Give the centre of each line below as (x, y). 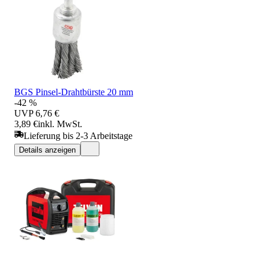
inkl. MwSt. (60, 124)
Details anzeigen (47, 150)
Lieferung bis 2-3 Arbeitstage (78, 135)
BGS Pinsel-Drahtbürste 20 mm (74, 92)
